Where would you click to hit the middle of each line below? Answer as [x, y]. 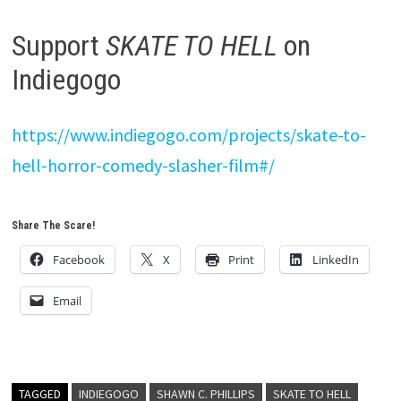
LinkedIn [335, 260]
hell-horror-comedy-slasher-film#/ [143, 166]
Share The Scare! [53, 226]
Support [58, 45]
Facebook [78, 260]
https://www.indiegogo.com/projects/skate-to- [188, 135]
